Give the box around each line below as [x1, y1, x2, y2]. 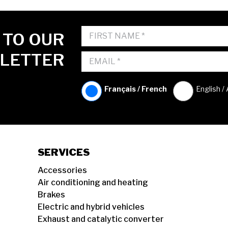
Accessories [38, 165, 87, 175]
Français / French [104, 84, 167, 93]
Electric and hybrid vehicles [38, 202, 145, 212]
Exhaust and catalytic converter [38, 214, 164, 224]
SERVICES [38, 146, 90, 158]
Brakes [38, 190, 65, 199]
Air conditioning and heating [38, 178, 148, 187]
